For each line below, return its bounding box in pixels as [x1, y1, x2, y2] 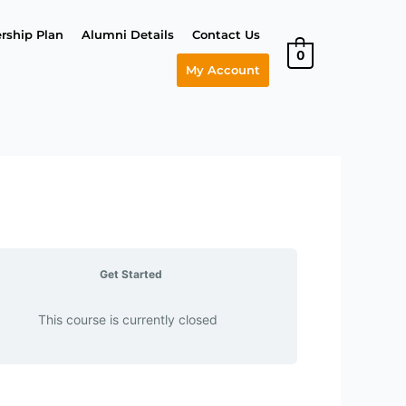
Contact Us [191, 27, 260, 42]
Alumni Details [81, 27, 174, 42]
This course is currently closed [37, 312, 217, 327]
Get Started [99, 267, 162, 281]
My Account [185, 63, 260, 77]
